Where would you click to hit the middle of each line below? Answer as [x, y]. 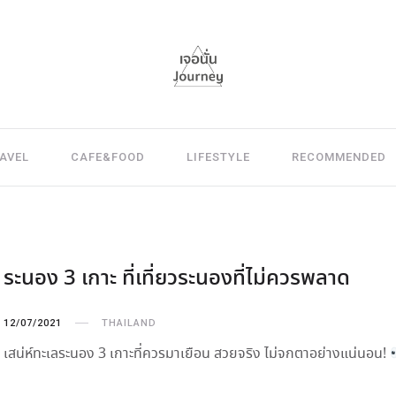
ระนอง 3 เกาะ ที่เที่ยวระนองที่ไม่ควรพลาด [177, 279]
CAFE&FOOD [107, 157]
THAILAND [129, 323]
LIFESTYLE [218, 157]
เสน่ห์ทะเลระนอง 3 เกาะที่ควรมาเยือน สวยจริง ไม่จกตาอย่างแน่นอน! [197, 354]
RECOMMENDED [339, 157]
